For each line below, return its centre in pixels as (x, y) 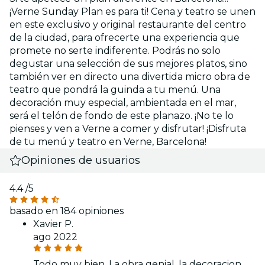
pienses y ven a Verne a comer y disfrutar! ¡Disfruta (128, 128)
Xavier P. (53, 224)
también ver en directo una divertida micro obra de (130, 76)
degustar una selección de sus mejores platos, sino (128, 63)
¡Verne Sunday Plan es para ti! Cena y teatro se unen (132, 11)
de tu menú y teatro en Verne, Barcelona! (108, 141)
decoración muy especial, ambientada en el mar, (123, 102)
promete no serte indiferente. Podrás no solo (115, 50)
